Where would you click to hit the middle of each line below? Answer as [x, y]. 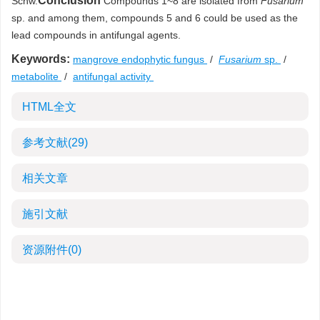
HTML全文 [49, 107]
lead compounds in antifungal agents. [96, 35]
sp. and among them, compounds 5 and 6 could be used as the [155, 18]
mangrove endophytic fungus [140, 59]
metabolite [36, 76]
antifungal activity [113, 76]
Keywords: [41, 59]
